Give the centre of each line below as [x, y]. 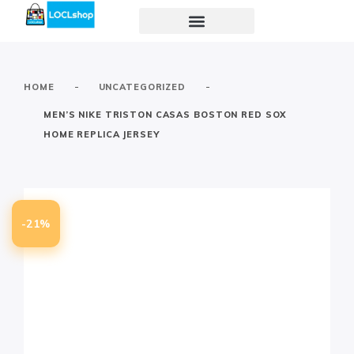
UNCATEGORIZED [142, 87]
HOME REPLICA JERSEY [102, 134]
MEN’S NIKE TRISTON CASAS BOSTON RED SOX [165, 115]
